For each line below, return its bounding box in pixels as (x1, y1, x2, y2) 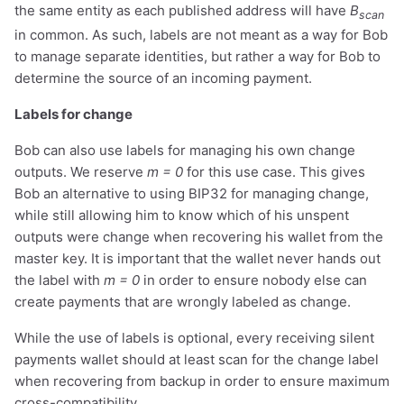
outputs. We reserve (14, 162, 147, 180)
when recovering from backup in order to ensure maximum (14, 372, 390, 390)
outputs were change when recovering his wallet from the (14, 227, 383, 245)
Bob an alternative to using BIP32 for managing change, (14, 184, 369, 202)
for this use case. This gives (183, 162, 365, 180)
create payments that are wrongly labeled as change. (14, 292, 351, 310)
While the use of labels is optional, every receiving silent (14, 328, 374, 346)
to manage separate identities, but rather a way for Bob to (14, 47, 381, 65)
